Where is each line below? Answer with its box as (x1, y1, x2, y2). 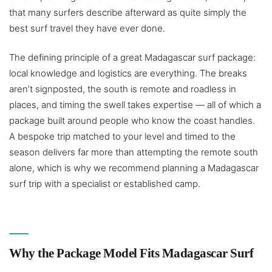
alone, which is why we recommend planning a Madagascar (9, 162, 259, 174)
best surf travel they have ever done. (9, 22, 165, 35)
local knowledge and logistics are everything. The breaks (9, 67, 247, 80)
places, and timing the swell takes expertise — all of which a (9, 99, 261, 111)
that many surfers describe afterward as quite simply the (9, 7, 246, 19)
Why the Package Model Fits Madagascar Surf (9, 246, 253, 261)
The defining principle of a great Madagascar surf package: (9, 52, 256, 64)
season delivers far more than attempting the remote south (9, 146, 258, 158)
